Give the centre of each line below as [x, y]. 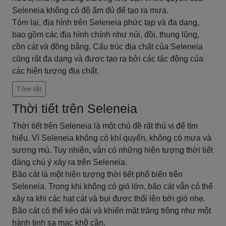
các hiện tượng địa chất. [55, 71]
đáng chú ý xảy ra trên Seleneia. [70, 162]
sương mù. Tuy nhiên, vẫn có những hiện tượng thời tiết [112, 150]
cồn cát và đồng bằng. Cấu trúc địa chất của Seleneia [107, 47]
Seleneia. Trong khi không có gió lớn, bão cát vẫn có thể [112, 186]
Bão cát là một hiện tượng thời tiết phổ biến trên [97, 174]
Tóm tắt [29, 89]
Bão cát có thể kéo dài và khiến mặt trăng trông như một [111, 211]
